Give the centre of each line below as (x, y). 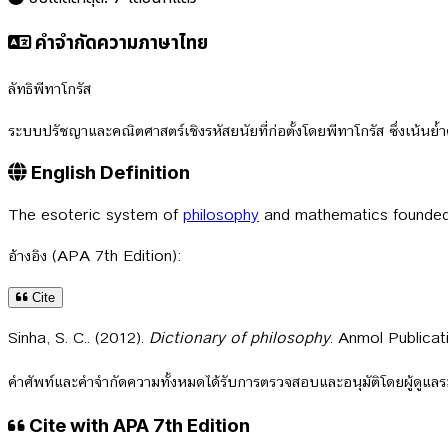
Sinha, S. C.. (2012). (78, 337)
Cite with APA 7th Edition (137, 426)
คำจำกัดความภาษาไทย (119, 42)
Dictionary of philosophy (239, 337)
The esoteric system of (95, 214)
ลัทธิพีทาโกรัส (49, 89)
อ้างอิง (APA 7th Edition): (95, 255)
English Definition (108, 172)
